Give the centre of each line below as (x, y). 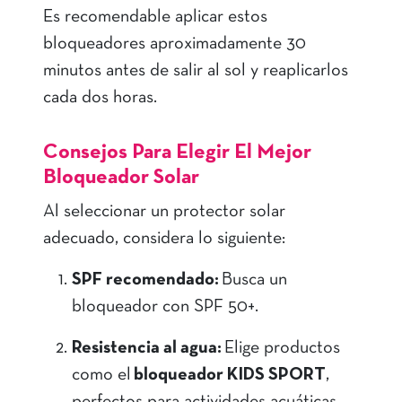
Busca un (253, 280)
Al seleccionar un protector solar (164, 212)
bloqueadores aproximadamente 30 (175, 44)
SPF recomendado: (145, 280)
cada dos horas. (102, 98)
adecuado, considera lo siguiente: (166, 239)
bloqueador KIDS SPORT (230, 376)
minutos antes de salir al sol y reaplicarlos (196, 71)
